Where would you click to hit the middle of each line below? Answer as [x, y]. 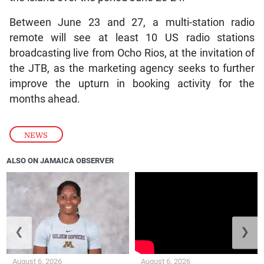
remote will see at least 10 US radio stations [132, 37]
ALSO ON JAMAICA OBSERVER [60, 160]
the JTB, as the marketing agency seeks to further [132, 68]
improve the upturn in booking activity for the [132, 83]
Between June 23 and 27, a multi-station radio [132, 22]
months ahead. [44, 99]
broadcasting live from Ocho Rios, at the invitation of [132, 53]
